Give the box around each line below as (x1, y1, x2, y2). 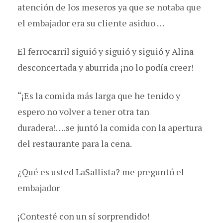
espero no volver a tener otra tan (17, 105, 149, 117)
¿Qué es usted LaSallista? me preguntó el (17, 165, 184, 178)
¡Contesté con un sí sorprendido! (17, 210, 149, 222)
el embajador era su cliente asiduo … (17, 16, 165, 29)
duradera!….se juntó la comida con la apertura (17, 121, 202, 133)
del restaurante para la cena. (17, 137, 132, 149)
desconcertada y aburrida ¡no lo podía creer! (17, 61, 194, 73)
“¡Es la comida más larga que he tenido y (17, 89, 180, 102)
